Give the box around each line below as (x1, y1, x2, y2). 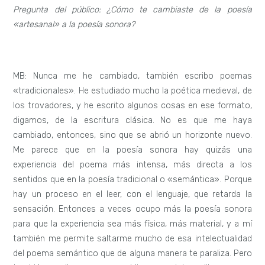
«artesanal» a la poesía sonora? (13, 19, 135, 30)
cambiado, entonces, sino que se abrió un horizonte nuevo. (13, 130, 252, 141)
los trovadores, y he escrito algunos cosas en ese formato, (13, 101, 252, 111)
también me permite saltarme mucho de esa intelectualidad (13, 234, 252, 244)
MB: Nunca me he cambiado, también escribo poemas (13, 71, 252, 82)
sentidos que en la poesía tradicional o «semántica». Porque (13, 174, 252, 185)
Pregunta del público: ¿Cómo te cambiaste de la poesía (13, 4, 252, 15)
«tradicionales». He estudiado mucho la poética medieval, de (13, 86, 252, 96)
